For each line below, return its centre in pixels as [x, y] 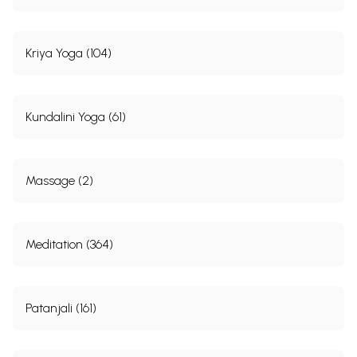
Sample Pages [178, 14]
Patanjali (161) [61, 308]
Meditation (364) [69, 244]
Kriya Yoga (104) [69, 53]
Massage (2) [59, 180]
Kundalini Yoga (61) [76, 116]
